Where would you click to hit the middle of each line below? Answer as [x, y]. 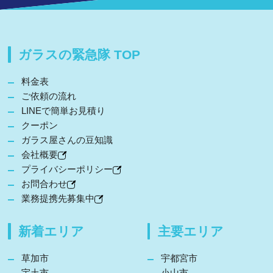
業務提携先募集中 [58, 199]
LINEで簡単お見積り [63, 111]
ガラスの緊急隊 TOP [79, 55]
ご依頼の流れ [49, 96]
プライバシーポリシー [67, 169]
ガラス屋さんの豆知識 [67, 140]
